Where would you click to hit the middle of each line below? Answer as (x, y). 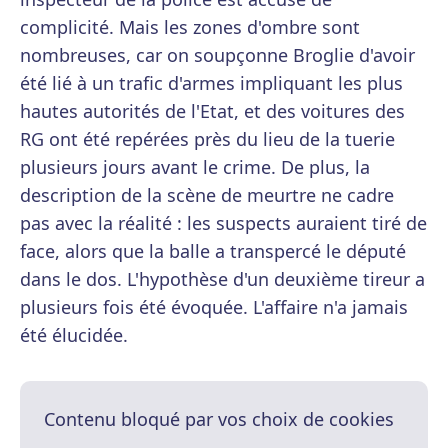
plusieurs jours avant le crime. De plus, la (195, 167)
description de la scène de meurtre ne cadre (207, 195)
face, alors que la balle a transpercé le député (213, 251)
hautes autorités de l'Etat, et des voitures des (212, 111)
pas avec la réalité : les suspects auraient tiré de (223, 223)
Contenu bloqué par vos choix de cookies (219, 419)
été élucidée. (74, 335)
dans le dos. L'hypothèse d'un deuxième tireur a (222, 279)
